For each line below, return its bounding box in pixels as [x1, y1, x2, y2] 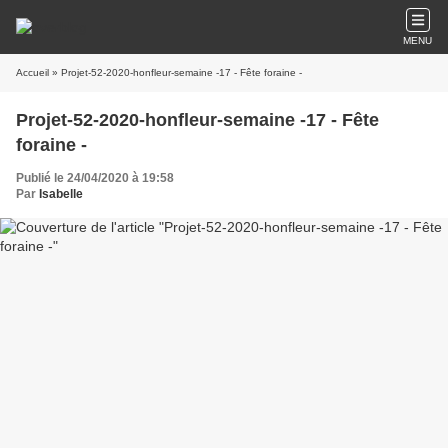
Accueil [16, 67, 49, 78]
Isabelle [39, 187, 83, 201]
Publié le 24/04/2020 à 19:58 [16, 171, 174, 185]
